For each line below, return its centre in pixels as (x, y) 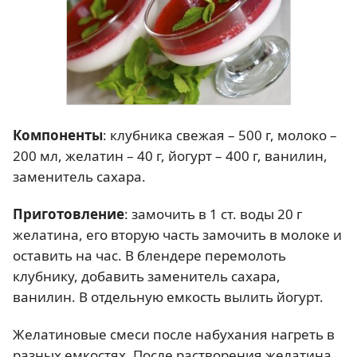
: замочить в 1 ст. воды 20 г (213, 214)
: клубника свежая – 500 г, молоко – (220, 135)
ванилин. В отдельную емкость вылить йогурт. (168, 296)
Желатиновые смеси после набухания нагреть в (174, 334)
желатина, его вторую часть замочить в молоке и (177, 234)
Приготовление (69, 214)
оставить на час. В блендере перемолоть (149, 255)
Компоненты (58, 135)
